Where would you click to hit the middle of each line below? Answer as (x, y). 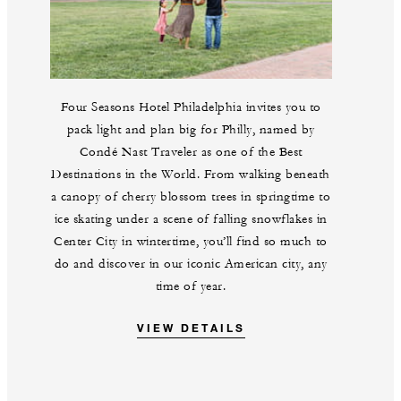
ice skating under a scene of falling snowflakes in (191, 219)
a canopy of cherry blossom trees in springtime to (191, 196)
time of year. (191, 286)
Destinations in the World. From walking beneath (191, 174)
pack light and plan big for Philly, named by (191, 129)
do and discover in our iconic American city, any (191, 264)
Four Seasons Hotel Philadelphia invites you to (191, 107)
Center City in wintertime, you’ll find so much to (191, 241)
